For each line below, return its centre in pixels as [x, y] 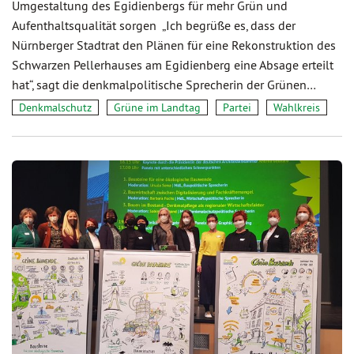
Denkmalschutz [55, 107]
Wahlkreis [297, 107]
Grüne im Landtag [157, 107]
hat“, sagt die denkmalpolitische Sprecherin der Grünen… [164, 84]
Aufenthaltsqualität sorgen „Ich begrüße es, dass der [154, 25]
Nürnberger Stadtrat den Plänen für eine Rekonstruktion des [174, 45]
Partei [237, 107]
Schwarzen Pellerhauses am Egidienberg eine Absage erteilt [173, 64]
